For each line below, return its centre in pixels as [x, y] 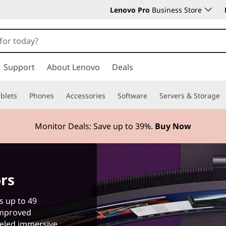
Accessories [86, 96]
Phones [42, 96]
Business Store [176, 10]
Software [132, 96]
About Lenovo [73, 67]
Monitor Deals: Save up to [84, 126]
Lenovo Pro [130, 10]
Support [19, 67]
